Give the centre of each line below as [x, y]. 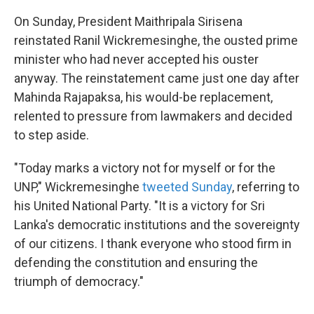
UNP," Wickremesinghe [78, 187]
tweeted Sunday [187, 187]
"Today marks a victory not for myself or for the [145, 168]
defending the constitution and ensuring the [136, 263]
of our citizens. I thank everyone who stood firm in [153, 244]
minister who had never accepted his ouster [136, 60]
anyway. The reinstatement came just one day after [157, 78]
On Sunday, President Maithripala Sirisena [128, 22]
